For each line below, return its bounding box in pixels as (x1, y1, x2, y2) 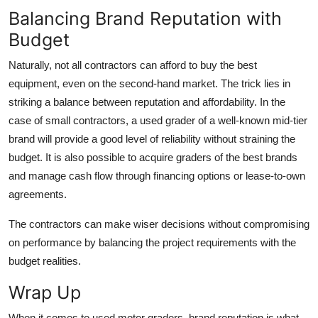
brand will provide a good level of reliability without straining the (9, 133, 295, 146)
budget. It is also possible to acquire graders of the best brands (9, 151, 297, 164)
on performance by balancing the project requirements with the (9, 236, 296, 249)
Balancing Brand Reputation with (9, 8, 282, 30)
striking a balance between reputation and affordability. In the (9, 96, 285, 109)
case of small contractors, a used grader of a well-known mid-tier (9, 114, 307, 127)
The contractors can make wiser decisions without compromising (9, 218, 309, 231)
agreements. (9, 188, 67, 201)
